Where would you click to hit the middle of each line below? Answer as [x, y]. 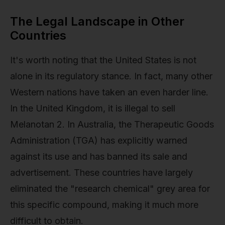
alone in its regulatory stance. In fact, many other [111, 76]
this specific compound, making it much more [104, 204]
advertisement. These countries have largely [101, 172]
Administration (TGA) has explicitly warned [99, 140]
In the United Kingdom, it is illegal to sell [93, 108]
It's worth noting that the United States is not [103, 60]
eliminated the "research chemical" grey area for [110, 188]
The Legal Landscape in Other [97, 21]
